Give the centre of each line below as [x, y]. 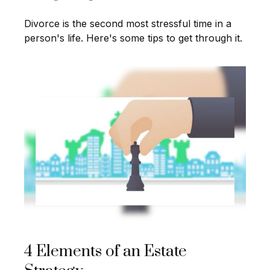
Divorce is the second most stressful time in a [128, 24]
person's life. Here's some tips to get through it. [133, 38]
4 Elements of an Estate [105, 252]
